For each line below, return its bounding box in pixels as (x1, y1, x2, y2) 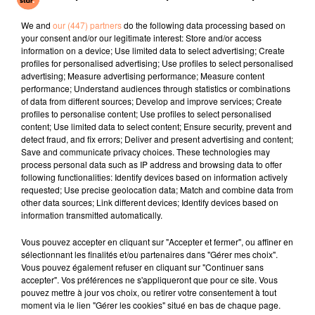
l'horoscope (7, 41, 109, 65)
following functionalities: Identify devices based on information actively (21, 171, 288, 183)
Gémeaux (236, 191, 281, 203)
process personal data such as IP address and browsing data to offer (21, 158, 282, 170)
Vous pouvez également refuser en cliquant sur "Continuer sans (21, 261, 264, 273)
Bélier (44, 191, 70, 203)
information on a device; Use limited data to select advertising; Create (21, 44, 285, 56)
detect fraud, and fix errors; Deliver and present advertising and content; (21, 133, 293, 145)
